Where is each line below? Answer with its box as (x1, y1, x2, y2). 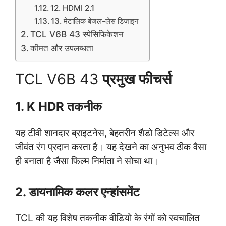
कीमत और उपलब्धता (30, 43, 94, 54)
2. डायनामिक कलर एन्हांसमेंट (15, 184, 140, 199)
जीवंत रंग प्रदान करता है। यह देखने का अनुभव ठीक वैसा (15, 141, 206, 153)
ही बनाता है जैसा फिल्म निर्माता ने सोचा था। (15, 155, 159, 167)
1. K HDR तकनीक (15, 99, 102, 115)
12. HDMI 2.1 (50, 3, 95, 13)
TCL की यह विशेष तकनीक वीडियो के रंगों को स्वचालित (15, 212, 200, 224)
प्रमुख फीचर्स (102, 70, 172, 88)
